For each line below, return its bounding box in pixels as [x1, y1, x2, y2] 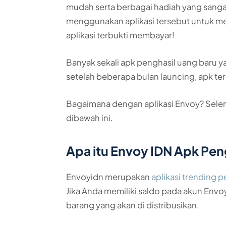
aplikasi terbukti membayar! [66, 30, 175, 41]
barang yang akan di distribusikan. [66, 199, 200, 210]
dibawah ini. [66, 112, 114, 123]
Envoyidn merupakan [66, 171, 152, 182]
